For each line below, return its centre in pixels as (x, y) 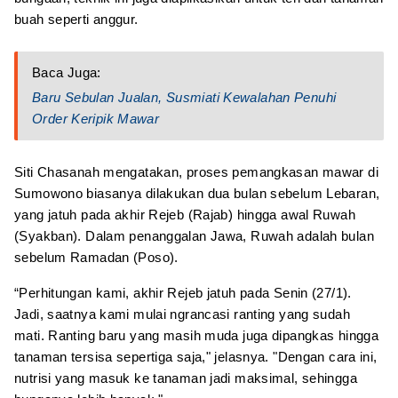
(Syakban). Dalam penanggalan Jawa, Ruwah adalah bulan (194, 235)
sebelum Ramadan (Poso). (96, 257)
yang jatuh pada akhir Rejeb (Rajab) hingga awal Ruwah (185, 214)
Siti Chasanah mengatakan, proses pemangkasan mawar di (196, 171)
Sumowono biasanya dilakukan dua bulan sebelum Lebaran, (197, 193)
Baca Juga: (67, 72)
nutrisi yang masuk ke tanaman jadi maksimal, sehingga (186, 378)
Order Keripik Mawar (96, 118)
